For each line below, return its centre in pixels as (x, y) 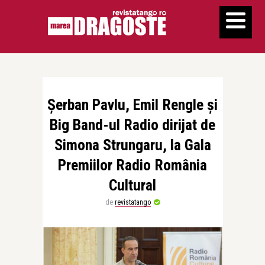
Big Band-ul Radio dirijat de (132, 125)
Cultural (132, 185)
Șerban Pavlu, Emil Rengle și (132, 105)
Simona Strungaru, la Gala (132, 145)
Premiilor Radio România (132, 165)
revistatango (133, 202)
